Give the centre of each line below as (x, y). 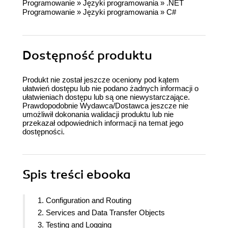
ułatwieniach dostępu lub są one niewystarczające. (106, 97)
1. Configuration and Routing (84, 201)
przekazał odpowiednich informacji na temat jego (103, 123)
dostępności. (44, 132)
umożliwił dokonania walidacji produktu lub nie (98, 115)
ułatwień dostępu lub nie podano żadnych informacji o (110, 89)
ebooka (109, 175)
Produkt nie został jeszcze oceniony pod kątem (101, 80)
